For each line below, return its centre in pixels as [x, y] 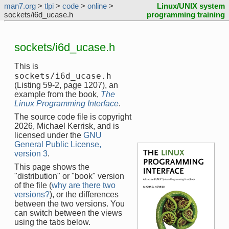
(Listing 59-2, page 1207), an [66, 85]
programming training [186, 15]
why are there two [84, 185]
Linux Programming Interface [66, 103]
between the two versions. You [70, 203]
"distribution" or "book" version [69, 176]
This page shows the [52, 167]
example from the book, [58, 94]
